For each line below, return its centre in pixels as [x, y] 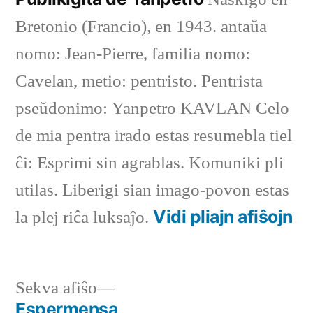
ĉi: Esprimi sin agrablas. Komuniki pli [150, 163]
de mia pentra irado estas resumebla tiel [154, 136]
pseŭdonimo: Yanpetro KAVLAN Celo [152, 109]
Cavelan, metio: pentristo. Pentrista [139, 82]
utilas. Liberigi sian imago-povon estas [152, 191]
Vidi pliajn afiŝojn [223, 217]
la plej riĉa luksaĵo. [84, 218]
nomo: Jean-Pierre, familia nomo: [133, 54]
